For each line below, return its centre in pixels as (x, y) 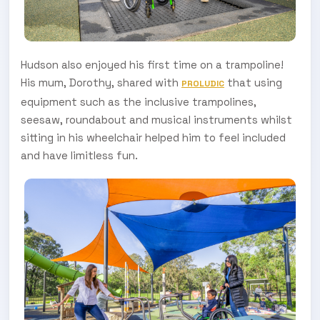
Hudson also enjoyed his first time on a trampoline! (152, 64)
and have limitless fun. (79, 155)
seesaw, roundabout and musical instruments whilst (156, 119)
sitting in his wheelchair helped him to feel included (153, 137)
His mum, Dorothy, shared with (101, 82)
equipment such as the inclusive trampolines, (139, 101)
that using (253, 82)
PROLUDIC (203, 83)
